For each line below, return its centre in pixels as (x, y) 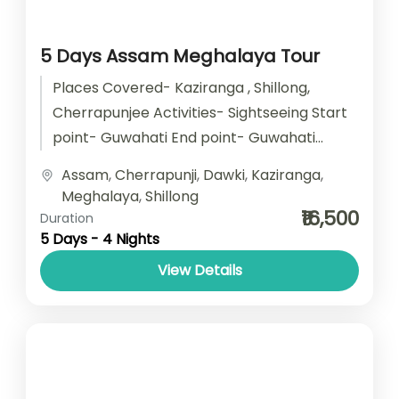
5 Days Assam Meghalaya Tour (180, 56)
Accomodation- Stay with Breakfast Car (193, 162)
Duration (67, 218)
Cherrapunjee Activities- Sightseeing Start (200, 112)
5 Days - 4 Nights (100, 239)
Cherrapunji (156, 175)
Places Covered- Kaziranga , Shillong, (181, 87)
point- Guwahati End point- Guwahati (184, 137)
